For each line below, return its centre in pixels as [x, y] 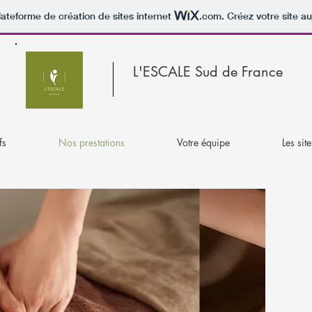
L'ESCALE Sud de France [208, 72]
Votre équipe [203, 142]
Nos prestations [91, 142]
